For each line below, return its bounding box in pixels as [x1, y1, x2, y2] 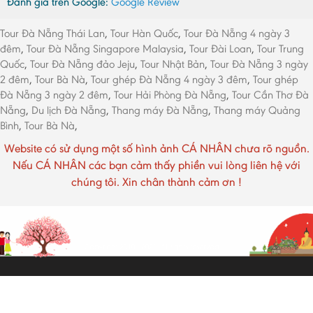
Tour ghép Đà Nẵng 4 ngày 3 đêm [91, 73, 247, 87]
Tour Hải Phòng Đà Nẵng [114, 88, 226, 102]
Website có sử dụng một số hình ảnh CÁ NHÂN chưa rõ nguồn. [3, 141, 310, 156]
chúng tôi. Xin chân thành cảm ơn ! [71, 175, 242, 190]
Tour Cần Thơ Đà [232, 88, 309, 102]
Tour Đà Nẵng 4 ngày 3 [184, 27, 290, 41]
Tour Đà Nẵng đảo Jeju [30, 57, 135, 71]
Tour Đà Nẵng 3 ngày [210, 57, 308, 71]
